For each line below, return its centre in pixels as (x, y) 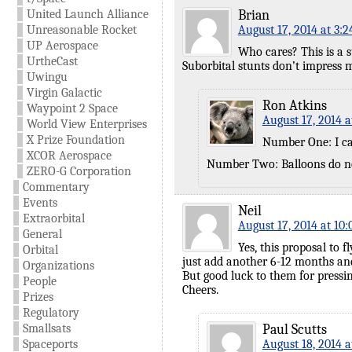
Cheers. (200, 290)
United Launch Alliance (87, 14)
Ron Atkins (294, 106)
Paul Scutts (294, 330)
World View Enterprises (86, 124)
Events (40, 203)
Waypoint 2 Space (72, 108)
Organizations (58, 266)
